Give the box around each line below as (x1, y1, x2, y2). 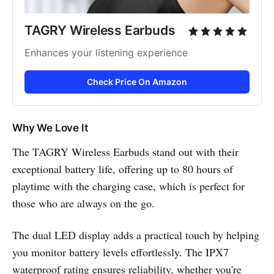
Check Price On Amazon (87, 76, 187, 87)
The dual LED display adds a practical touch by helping (12, 227, 259, 242)
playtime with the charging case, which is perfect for (12, 178, 245, 193)
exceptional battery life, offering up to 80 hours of (12, 161, 233, 176)
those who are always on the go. (12, 195, 155, 210)
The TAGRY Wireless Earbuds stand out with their (12, 144, 239, 159)
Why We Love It (12, 121, 88, 134)
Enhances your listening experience (24, 46, 188, 59)
